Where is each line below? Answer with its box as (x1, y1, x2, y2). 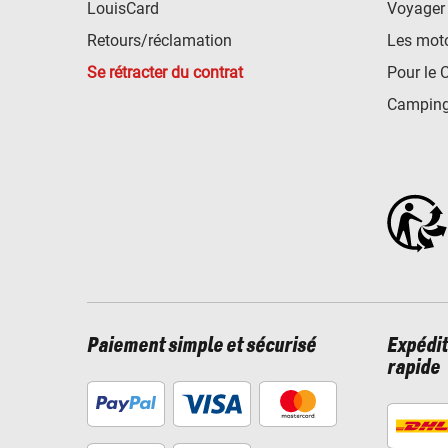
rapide (387, 357, 440, 380)
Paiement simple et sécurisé (87, 335, 316, 358)
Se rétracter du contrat (87, 62, 243, 82)
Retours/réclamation (87, 30, 232, 50)
